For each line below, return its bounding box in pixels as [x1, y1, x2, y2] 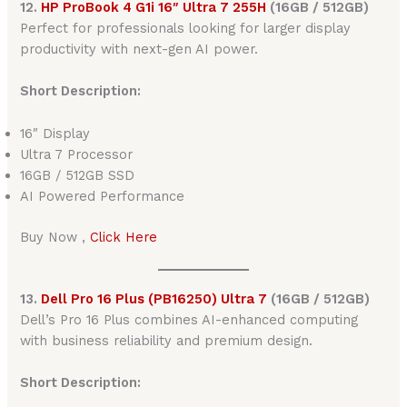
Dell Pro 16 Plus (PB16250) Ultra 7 [41, 291, 268, 307]
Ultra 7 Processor [20, 145, 134, 163]
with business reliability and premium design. [20, 333, 313, 349]
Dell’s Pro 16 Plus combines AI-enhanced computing [20, 312, 359, 328]
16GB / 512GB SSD [20, 166, 135, 184]
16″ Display [20, 124, 91, 142]
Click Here [90, 228, 158, 245]
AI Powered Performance [20, 187, 185, 204]
